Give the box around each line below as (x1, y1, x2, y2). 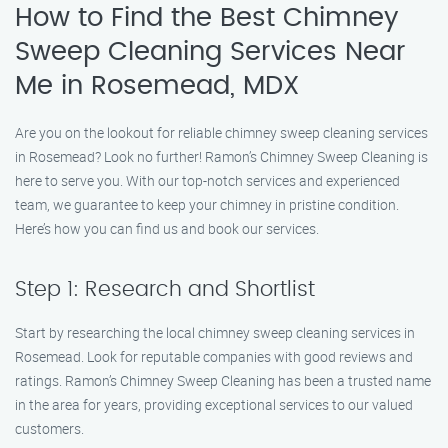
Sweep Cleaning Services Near (15, 39, 406, 65)
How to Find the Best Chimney (15, 5, 398, 31)
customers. (15, 419, 84, 438)
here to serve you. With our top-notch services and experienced (15, 171, 400, 190)
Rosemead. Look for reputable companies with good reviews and (15, 347, 413, 366)
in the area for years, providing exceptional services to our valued (15, 395, 413, 414)
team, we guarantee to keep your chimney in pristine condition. (15, 195, 399, 214)
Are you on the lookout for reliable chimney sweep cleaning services (15, 123, 428, 142)
